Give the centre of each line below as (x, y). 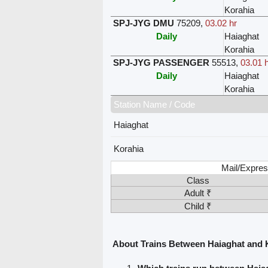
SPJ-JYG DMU (143, 23)
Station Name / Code (154, 104)
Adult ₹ (198, 193)
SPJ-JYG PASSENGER (161, 62)
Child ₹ (198, 206)
